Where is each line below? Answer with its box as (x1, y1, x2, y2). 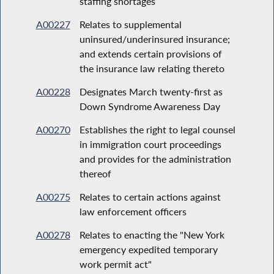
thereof (79, 167, 111, 179)
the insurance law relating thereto (79, 62, 224, 74)
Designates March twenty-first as (79, 85, 223, 97)
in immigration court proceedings (79, 138, 221, 150)
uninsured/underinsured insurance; (79, 32, 230, 45)
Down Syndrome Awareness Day (79, 100, 220, 112)
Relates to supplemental (79, 18, 182, 30)
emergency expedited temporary (79, 243, 218, 255)
